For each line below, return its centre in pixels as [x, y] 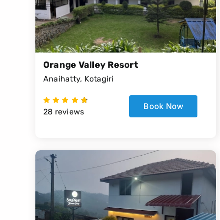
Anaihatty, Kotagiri [78, 79]
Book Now [164, 106]
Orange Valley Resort [91, 65]
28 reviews [64, 112]
